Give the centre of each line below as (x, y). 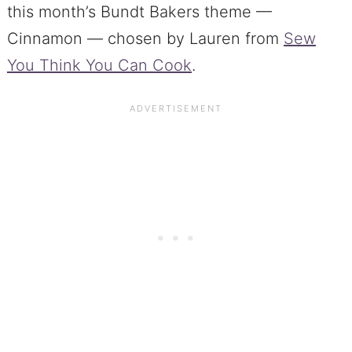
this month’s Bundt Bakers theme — (139, 12)
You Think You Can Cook (99, 66)
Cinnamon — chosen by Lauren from (145, 39)
